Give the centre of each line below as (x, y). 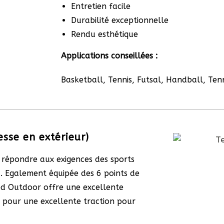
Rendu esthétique (104, 34)
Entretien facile (101, 6)
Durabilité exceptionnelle (120, 20)
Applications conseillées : (109, 56)
